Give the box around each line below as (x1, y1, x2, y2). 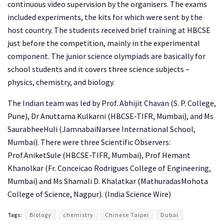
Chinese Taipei (105, 210, 149, 218)
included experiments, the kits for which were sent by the (7, 11, 202, 22)
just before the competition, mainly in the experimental (7, 37, 200, 48)
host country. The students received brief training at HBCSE (7, 24, 210, 35)
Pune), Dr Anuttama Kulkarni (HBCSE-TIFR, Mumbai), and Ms (7, 110, 213, 121)
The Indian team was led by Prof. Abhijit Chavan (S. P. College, (7, 97, 216, 108)
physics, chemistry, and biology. (7, 76, 116, 87)
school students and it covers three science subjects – (7, 63, 189, 74)
